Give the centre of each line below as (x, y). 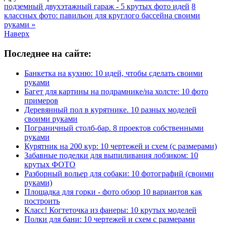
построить (42, 201)
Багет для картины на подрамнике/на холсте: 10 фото (116, 91)
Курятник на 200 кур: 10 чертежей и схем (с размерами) (121, 146)
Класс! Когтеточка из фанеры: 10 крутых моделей (110, 210)
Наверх (17, 34)
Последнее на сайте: (48, 53)
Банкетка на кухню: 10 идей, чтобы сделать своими (113, 73)
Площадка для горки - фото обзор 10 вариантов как (113, 192)
